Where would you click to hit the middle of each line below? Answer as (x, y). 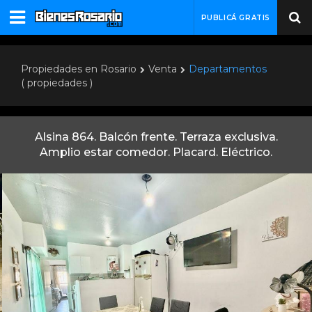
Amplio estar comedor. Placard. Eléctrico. (156, 152)
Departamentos (228, 69)
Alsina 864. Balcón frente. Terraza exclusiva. (156, 137)
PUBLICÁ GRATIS (235, 18)
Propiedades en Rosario (79, 69)
